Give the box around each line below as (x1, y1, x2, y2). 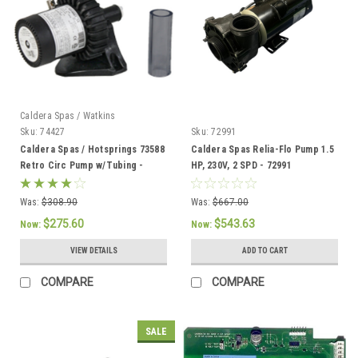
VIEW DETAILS (70, 245, 117, 255)
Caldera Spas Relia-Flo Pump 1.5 (191, 143, 334, 155)
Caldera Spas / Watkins (20, 109, 116, 121)
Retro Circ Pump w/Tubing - (20, 159, 144, 171)
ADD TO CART (241, 245, 288, 255)
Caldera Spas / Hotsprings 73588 (20, 143, 165, 155)
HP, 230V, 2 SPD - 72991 (191, 159, 292, 171)
